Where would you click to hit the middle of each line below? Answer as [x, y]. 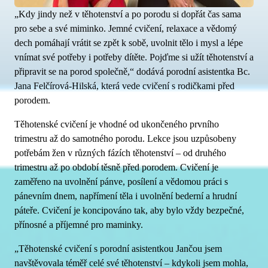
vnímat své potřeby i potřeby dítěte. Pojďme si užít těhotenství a [134, 57]
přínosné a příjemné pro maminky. [79, 225]
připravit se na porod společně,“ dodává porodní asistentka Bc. [132, 71]
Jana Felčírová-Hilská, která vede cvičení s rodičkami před [124, 86]
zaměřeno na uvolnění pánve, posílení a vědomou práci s [121, 182]
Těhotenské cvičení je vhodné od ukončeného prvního [117, 124]
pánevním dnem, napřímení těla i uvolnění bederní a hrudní [126, 196]
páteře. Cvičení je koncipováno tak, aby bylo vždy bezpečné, [129, 210]
